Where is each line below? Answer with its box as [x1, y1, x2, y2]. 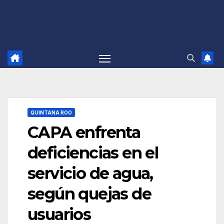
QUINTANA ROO [30, 109, 72, 116]
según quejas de [27, 184, 151, 204]
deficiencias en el [27, 143, 158, 163]
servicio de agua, [27, 163, 153, 183]
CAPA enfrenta [27, 122, 140, 142]
